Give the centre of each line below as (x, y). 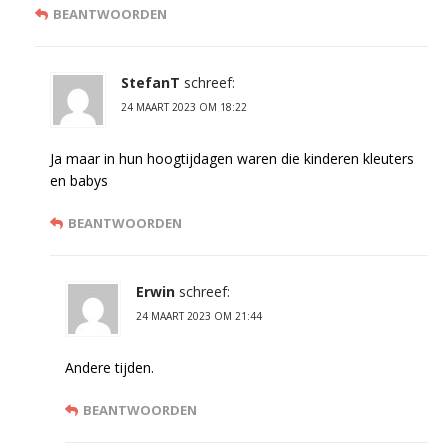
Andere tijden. (109, 368)
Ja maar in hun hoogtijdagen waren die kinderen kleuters (232, 159)
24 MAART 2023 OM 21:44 (199, 316)
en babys (79, 181)
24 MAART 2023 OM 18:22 (184, 107)
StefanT (150, 83)
